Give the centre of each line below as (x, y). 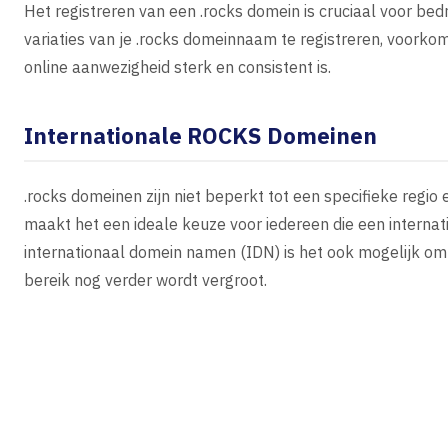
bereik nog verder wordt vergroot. (145, 280)
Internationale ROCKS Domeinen (200, 135)
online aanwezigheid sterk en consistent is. (177, 67)
